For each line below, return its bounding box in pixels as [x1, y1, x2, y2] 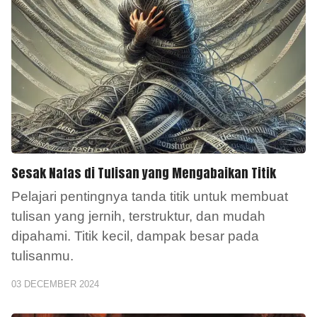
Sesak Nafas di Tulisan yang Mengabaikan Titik [11, 163, 276, 183]
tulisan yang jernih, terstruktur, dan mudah [11, 209, 265, 224]
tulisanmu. [11, 248, 74, 264]
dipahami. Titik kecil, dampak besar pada [11, 229, 259, 244]
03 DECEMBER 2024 [11, 279, 99, 290]
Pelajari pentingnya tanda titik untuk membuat [11, 189, 288, 204]
